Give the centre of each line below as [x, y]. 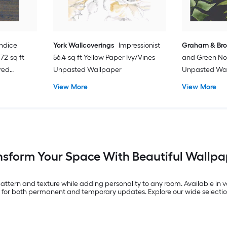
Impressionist [139, 45]
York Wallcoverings [83, 45]
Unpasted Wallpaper [87, 69]
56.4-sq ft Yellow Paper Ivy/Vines [104, 57]
